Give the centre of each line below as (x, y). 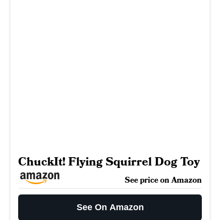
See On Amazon (110, 207)
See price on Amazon (163, 180)
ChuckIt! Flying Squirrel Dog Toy (109, 162)
